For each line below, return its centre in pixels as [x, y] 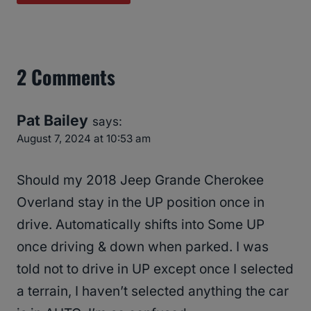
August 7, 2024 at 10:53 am [84, 138]
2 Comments [66, 77]
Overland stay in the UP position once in [141, 203]
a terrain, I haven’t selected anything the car [153, 292]
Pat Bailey [52, 120]
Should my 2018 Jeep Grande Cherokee [140, 180]
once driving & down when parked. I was [143, 247]
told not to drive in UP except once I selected [155, 269]
